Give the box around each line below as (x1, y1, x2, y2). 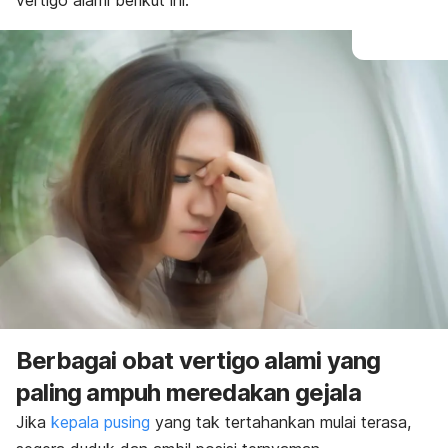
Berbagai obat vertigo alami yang (16, 345, 381, 375)
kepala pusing (51, 411, 150, 432)
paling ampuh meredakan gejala (16, 377, 361, 407)
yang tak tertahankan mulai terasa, (150, 411, 411, 432)
